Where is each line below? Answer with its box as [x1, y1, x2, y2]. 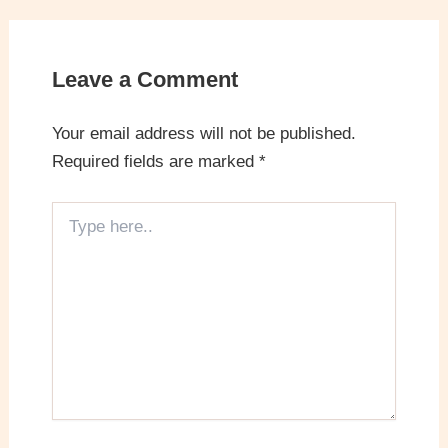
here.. [50, 222, 88, 239]
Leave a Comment [51, 67, 238, 93]
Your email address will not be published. [51, 124, 356, 144]
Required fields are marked [51, 152, 259, 172]
